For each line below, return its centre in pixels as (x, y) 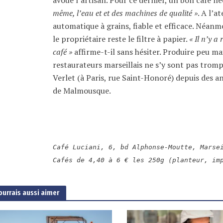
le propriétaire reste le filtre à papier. (121, 39)
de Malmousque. (82, 90)
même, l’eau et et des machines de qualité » (125, 13)
